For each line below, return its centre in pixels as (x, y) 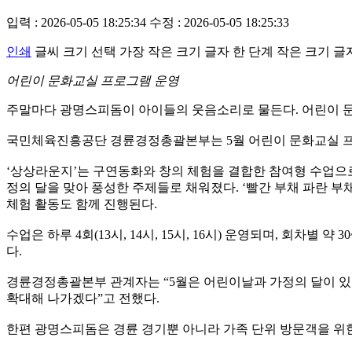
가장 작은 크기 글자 (174, 51)
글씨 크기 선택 (75, 51)
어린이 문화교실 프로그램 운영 (93, 80)
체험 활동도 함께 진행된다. (82, 203)
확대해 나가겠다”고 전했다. (83, 298)
